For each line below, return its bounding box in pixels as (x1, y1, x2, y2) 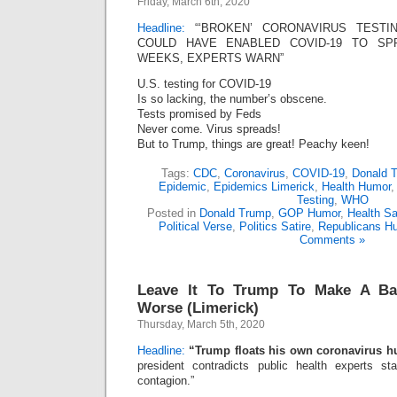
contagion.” (137, 374, 194, 387)
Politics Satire (239, 220, 311, 233)
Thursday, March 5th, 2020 (137, 318, 265, 331)
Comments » (300, 233, 365, 246)
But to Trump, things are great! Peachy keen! (137, 137, 370, 151)
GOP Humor (277, 206, 340, 220)
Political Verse (159, 220, 232, 233)
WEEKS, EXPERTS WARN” (137, 51, 284, 65)
